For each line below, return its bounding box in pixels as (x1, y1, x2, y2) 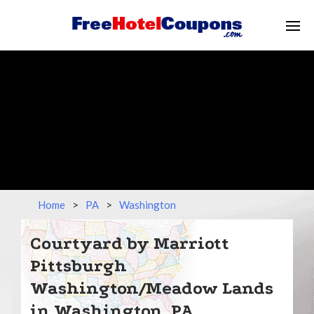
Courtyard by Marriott (30, 233, 229, 253)
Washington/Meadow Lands (30, 278, 273, 298)
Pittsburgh (30, 256, 127, 275)
